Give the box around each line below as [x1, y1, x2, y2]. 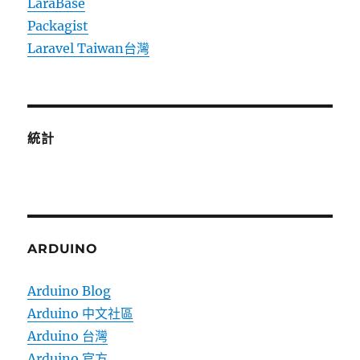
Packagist [27, 18, 89, 34]
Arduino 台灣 [27, 328, 108, 344]
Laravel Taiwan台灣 [27, 40, 150, 56]
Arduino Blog [27, 283, 112, 299]
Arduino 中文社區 [27, 305, 134, 321]
